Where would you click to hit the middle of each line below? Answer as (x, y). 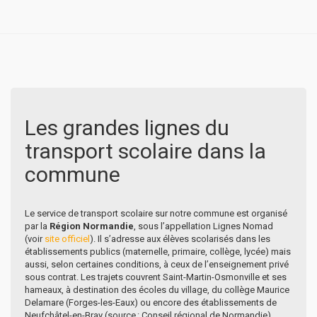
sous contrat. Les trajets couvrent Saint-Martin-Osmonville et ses (156, 277)
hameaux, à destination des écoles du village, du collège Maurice (157, 289)
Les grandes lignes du (127, 127)
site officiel (67, 238)
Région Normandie (92, 226)
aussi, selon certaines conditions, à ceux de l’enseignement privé (157, 264)
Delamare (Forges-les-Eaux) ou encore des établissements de (151, 302)
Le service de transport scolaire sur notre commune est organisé (156, 213)
